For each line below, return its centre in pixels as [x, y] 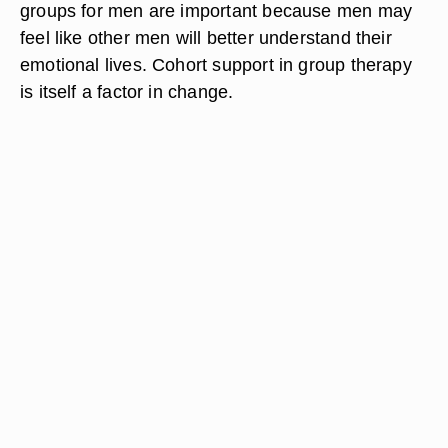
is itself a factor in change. [127, 91]
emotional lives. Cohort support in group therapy [216, 64]
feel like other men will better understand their [206, 37]
